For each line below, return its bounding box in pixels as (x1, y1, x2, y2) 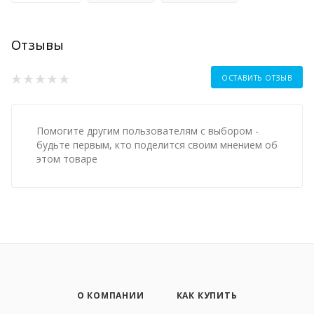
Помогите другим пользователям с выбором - (36, 124, 259, 138)
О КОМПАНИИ (76, 289, 144, 302)
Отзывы (11, 36, 64, 54)
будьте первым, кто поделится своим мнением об (36, 138, 278, 152)
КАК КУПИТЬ (176, 289, 238, 302)
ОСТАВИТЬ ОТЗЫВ (221, 73, 292, 83)
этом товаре (36, 152, 97, 166)
